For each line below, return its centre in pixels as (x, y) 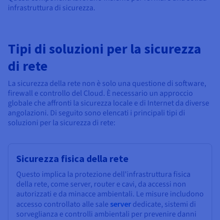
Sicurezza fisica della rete (72, 159)
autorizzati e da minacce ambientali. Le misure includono (110, 194)
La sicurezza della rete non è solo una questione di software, (107, 84)
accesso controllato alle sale (63, 205)
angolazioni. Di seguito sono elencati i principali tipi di (96, 113)
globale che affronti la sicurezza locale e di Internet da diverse (109, 103)
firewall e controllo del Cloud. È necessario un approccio (100, 94)
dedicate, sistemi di (164, 205)
